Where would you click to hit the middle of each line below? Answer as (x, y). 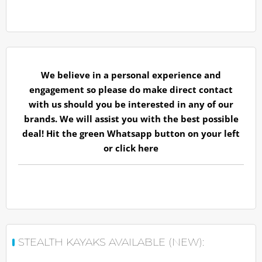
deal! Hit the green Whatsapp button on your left (131, 133)
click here (137, 148)
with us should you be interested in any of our (131, 104)
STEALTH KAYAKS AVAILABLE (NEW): (111, 242)
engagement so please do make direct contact (131, 89)
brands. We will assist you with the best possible (131, 118)
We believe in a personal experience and (131, 75)
